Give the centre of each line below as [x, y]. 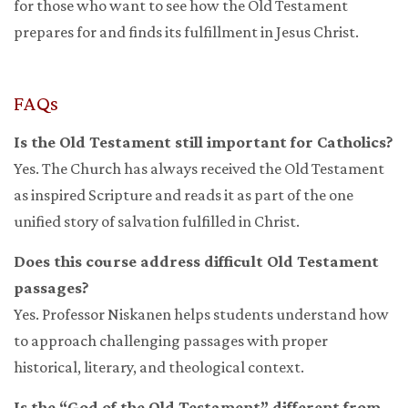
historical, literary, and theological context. [159, 367]
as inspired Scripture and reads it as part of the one [184, 195]
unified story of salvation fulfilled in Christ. [157, 222]
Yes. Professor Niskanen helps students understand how [201, 315]
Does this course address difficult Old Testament [196, 262]
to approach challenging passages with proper [171, 341]
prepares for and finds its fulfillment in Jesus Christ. [186, 32]
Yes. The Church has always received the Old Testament [199, 169]
